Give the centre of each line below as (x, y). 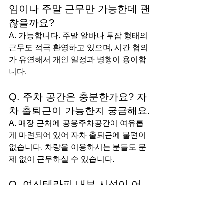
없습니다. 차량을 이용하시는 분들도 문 (78, 147)
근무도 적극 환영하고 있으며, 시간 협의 (79, 48)
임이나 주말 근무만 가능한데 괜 (80, 9)
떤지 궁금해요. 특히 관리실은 (76, 198)
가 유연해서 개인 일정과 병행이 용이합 (78, 59)
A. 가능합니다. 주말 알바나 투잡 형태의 (79, 36)
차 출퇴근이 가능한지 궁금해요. (80, 111)
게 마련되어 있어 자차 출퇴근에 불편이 (79, 135)
